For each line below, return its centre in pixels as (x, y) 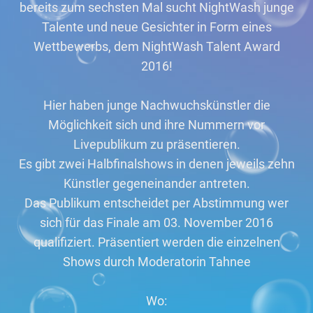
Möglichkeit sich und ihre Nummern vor (156, 125)
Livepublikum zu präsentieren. (156, 144)
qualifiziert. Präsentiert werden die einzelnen (156, 242)
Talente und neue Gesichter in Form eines (156, 27)
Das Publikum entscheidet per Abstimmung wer (156, 203)
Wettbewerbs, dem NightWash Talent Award (156, 46)
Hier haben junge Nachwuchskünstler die (156, 105)
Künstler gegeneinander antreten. (156, 183)
